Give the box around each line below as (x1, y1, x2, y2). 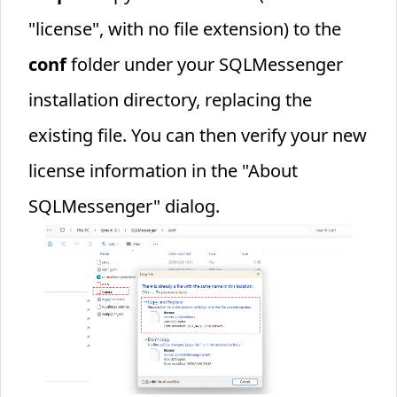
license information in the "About (27, 158, 298, 183)
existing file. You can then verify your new (27, 122, 367, 147)
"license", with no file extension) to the (27, 16, 341, 41)
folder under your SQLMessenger (66, 51, 343, 76)
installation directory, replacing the (27, 87, 312, 112)
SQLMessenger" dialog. (27, 193, 220, 218)
